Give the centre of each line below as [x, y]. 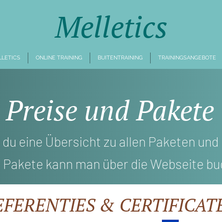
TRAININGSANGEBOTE [187, 58]
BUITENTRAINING [120, 58]
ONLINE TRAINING [59, 58]
